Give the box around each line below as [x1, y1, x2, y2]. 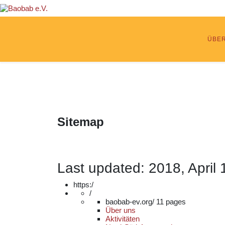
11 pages [156, 197, 186, 206]
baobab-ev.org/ [105, 197, 156, 206]
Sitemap [57, 115, 104, 129]
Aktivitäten [105, 214, 140, 223]
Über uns [105, 206, 136, 214]
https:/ [73, 180, 93, 189]
